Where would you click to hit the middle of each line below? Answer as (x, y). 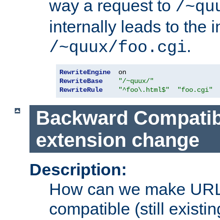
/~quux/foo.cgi (118, 47)
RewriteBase (81, 81)
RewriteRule (81, 90)
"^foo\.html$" (144, 90)
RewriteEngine (85, 72)
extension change (117, 140)
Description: (78, 170)
